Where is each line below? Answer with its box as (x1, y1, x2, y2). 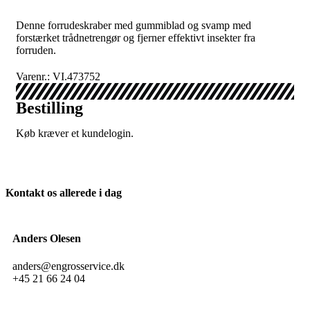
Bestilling (16, 99, 83, 117)
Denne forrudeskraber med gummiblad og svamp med (16, 19, 251, 31)
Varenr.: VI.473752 (16, 71, 100, 82)
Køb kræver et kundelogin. (16, 127, 134, 139)
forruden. (16, 44, 56, 56)
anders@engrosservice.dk (12, 259, 125, 272)
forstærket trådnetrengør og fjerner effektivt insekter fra (16, 32, 255, 44)
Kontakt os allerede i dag (6, 187, 122, 199)
